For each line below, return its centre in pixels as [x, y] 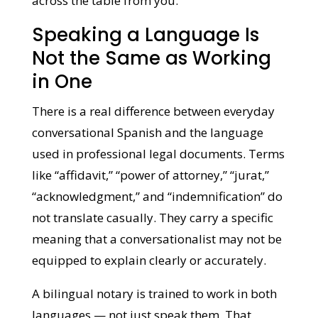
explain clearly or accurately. [112, 281]
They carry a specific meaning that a [132, 239]
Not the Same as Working [150, 58]
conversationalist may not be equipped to [148, 260]
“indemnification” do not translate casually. [152, 218]
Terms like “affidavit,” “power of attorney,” [148, 175]
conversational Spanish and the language [147, 132]
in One [61, 82]
